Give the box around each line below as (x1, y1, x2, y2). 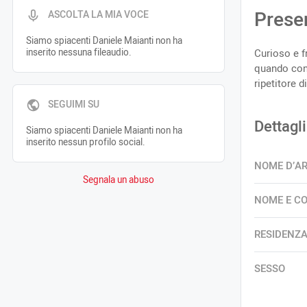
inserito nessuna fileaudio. (26, 45, 132, 60)
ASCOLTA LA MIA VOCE (47, 8, 149, 23)
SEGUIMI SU (47, 97, 99, 112)
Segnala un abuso (83, 173, 155, 187)
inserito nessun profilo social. (26, 135, 145, 149)
